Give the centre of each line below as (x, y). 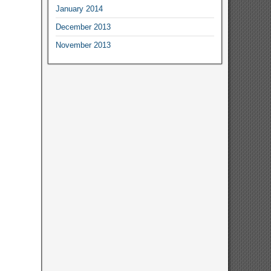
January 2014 (79, 9)
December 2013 (83, 27)
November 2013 (83, 45)
